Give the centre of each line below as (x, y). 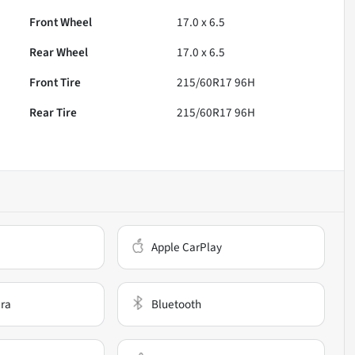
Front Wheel (61, 22)
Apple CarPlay (187, 247)
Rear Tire (53, 112)
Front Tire (55, 82)
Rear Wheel (59, 52)
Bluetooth (177, 304)
